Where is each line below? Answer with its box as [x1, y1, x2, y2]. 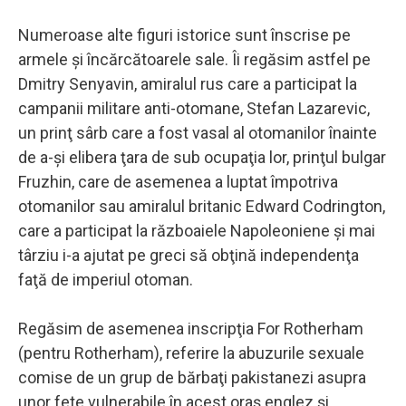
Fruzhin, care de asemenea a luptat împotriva [18, 171, 338, 191]
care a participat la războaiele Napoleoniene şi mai [18, 220, 375, 240]
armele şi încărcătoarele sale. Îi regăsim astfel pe [18, 49, 371, 69]
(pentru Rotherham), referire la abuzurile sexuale [18, 343, 364, 362]
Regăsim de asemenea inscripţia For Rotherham [18, 318, 363, 338]
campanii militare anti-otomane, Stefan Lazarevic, [18, 98, 370, 118]
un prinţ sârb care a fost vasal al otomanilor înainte [18, 122, 377, 142]
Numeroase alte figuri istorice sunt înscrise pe [18, 24, 351, 44]
